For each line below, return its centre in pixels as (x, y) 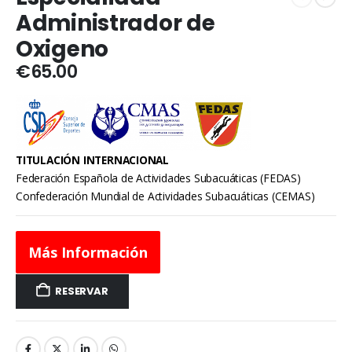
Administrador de (115, 23)
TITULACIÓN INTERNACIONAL (93, 159)
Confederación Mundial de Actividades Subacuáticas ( (145, 196)
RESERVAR (82, 291)
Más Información (88, 252)
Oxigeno (62, 49)
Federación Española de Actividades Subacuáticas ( (139, 178)
